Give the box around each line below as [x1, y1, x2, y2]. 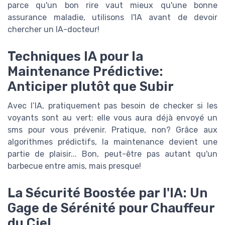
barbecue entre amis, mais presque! [8, 161, 141, 171]
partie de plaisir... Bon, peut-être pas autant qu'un [8, 149, 217, 159]
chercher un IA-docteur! [8, 24, 99, 34]
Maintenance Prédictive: [8, 63, 163, 79]
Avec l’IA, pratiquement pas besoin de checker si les [8, 100, 217, 110]
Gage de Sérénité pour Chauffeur [8, 200, 214, 216]
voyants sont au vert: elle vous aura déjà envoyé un [8, 113, 217, 123]
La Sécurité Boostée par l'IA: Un [8, 185, 207, 201]
